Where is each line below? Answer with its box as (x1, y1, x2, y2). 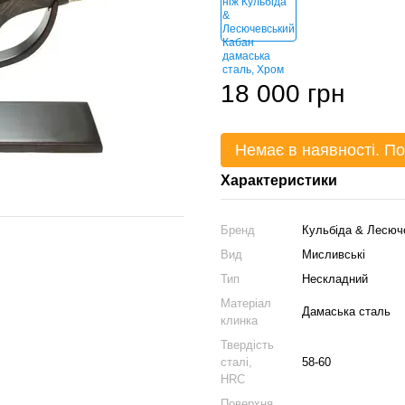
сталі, (221, 355, 252, 369)
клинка (221, 314, 258, 327)
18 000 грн (221, 80, 344, 108)
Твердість (221, 338, 274, 352)
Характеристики (221, 173, 337, 188)
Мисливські (302, 248, 365, 261)
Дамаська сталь (302, 305, 391, 318)
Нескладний (302, 272, 368, 286)
